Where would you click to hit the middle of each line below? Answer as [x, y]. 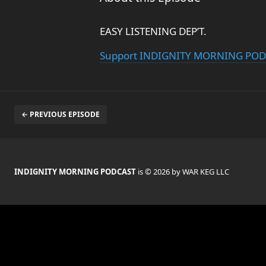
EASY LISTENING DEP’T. [153, 31]
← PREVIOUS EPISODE [61, 114]
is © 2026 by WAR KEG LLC [183, 172]
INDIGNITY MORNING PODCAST [76, 172]
